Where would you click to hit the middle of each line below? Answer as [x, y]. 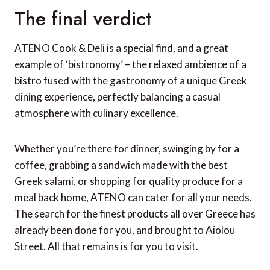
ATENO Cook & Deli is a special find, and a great [121, 48]
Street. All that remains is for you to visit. [106, 246]
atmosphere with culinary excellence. [96, 113]
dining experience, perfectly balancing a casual [118, 96]
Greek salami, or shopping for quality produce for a [129, 181]
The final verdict [83, 18]
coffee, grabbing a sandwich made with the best [121, 165]
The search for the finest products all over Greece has [135, 213]
